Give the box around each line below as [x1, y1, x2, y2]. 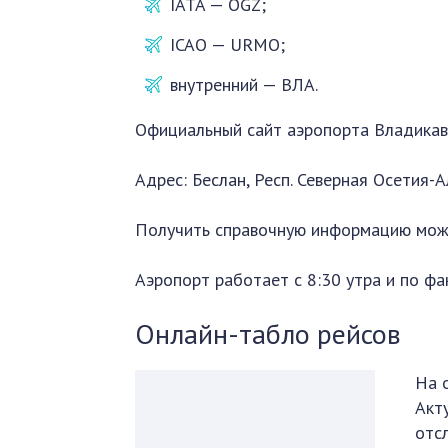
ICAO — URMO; [170, 33, 286, 56]
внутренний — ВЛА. [170, 73, 319, 96]
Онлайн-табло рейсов [135, 315, 402, 352]
